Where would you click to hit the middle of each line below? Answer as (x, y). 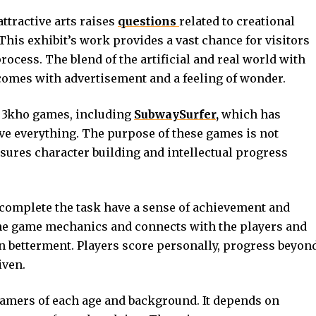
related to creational (237, 21)
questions (148, 21)
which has (250, 114)
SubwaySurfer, (176, 114)
